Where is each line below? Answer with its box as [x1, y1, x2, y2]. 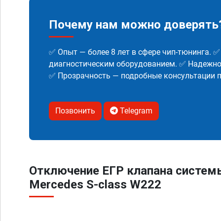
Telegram [118, 106, 152, 115]
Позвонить [55, 106, 95, 115]
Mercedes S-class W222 [29, 178, 161, 191]
